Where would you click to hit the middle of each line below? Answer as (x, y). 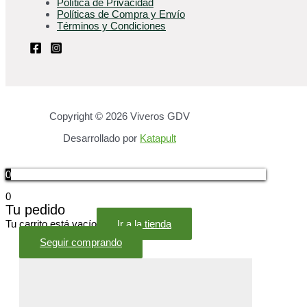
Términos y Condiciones (111, 26)
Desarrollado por (101, 138)
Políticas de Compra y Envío (121, 14)
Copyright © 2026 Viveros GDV (120, 116)
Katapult (158, 138)
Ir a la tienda (144, 224)
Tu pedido (35, 210)
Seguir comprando (81, 243)
